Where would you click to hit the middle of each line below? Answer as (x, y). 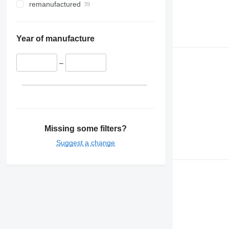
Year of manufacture (55, 39)
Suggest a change (86, 142)
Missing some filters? (86, 128)
